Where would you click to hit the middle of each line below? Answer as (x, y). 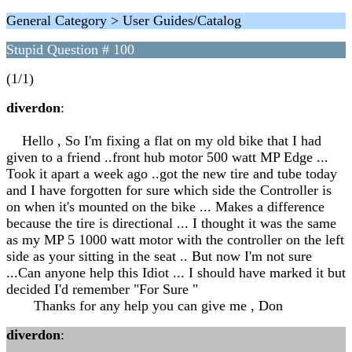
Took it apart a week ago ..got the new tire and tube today (172, 174)
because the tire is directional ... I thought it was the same (171, 223)
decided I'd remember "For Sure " (102, 289)
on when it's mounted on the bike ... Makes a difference (165, 207)
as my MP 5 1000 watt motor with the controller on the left (175, 240)
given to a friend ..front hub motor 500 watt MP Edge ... (167, 157)
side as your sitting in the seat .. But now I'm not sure (159, 256)
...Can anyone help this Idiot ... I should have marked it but (176, 273)
